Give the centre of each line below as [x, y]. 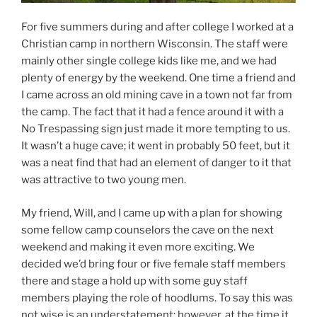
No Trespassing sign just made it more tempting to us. [156, 129]
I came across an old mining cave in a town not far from [157, 95]
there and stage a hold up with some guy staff [134, 281]
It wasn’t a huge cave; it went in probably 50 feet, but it [156, 146]
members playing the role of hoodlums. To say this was [157, 298]
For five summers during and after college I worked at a [157, 27]
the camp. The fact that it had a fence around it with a [152, 112]
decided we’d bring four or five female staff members [154, 264]
